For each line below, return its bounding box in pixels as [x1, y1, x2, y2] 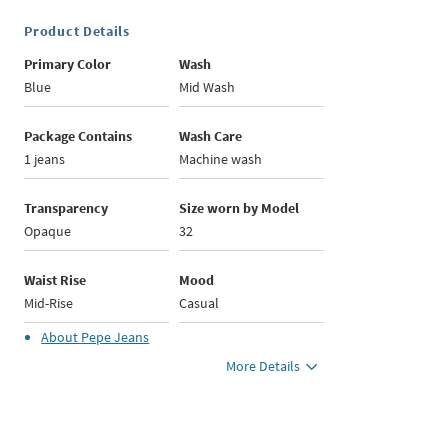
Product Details [24, 22, 130, 41]
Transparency [24, 199, 109, 218]
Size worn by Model [179, 199, 300, 218]
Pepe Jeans [81, 328, 150, 347]
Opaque [24, 222, 72, 241]
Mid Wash [179, 78, 236, 97]
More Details [226, 357, 301, 376]
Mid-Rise [24, 294, 74, 313]
